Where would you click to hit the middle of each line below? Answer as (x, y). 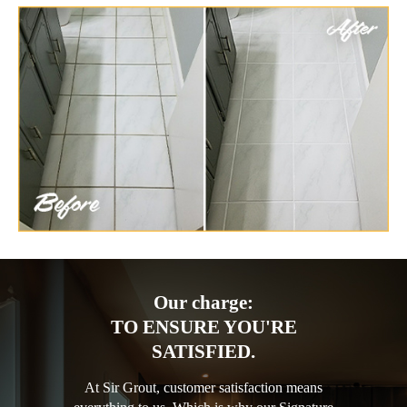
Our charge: (203, 302)
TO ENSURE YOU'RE (203, 327)
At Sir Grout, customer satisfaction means (203, 387)
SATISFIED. (203, 351)
